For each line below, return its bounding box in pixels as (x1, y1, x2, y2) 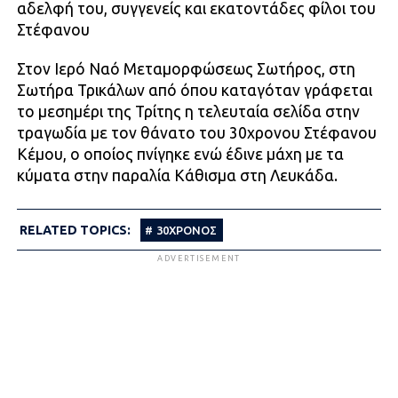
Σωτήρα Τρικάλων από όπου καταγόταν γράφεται (16, 82, 372, 99)
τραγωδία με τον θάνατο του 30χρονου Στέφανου (16, 124, 377, 142)
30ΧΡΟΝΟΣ (155, 224, 217, 237)
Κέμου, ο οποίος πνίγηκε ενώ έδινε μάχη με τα (16, 146, 344, 163)
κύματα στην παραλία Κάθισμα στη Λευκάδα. (16, 167, 338, 185)
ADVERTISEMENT (156, 254, 242, 264)
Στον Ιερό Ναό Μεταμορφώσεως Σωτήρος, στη (16, 60, 355, 78)
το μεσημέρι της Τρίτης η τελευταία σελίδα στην (16, 103, 360, 121)
